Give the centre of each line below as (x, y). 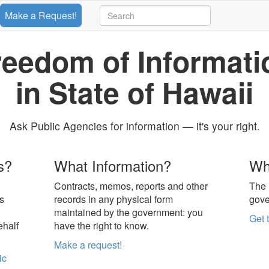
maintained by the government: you (129, 212)
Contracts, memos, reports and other (131, 186)
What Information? (113, 165)
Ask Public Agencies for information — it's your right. (134, 126)
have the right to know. (102, 225)
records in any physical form (114, 199)
